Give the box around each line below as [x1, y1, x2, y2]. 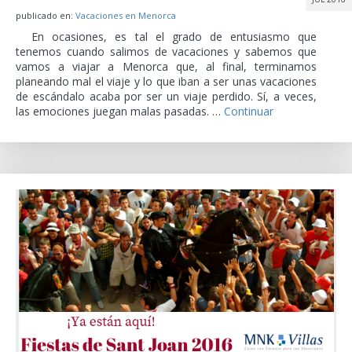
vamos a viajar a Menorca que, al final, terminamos [16, 58, 317, 74]
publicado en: [16, 9, 75, 21]
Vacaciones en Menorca [75, 9, 176, 21]
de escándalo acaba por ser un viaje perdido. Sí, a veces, [16, 88, 317, 104]
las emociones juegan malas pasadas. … [16, 103, 224, 119]
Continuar [224, 103, 273, 119]
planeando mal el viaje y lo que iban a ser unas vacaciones [16, 73, 317, 89]
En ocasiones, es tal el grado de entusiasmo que [16, 28, 317, 44]
